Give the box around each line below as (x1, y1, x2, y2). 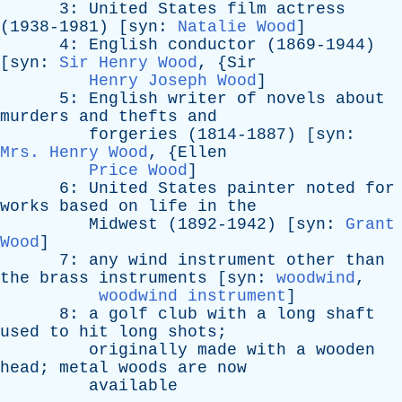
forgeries (89, 126, 178, 144)
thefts (118, 108, 178, 126)
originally (89, 341, 188, 359)
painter (227, 179, 296, 197)
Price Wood (89, 162, 188, 179)
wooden (316, 341, 375, 359)
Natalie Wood (178, 18, 296, 36)
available (89, 377, 178, 395)
